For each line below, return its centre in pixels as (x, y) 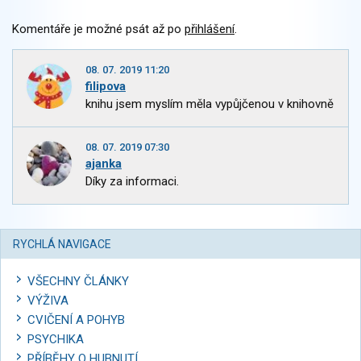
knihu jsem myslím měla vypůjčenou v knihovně (210, 104)
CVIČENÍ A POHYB (76, 320)
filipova (106, 86)
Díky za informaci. (132, 181)
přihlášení (210, 29)
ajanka (104, 164)
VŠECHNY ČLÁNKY (78, 281)
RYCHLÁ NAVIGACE (62, 244)
